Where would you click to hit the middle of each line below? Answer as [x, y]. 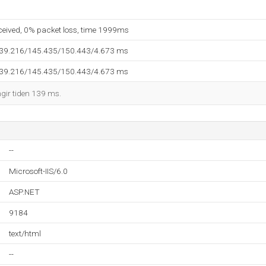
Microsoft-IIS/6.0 [38, 171]
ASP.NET [24, 192]
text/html [25, 233]
